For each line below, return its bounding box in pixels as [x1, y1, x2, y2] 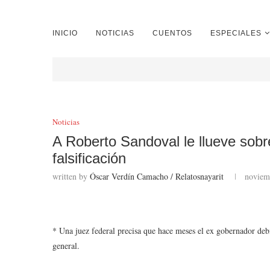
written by [52, 171, 90, 182]
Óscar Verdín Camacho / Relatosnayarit [90, 171, 224, 182]
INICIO [52, 29, 78, 37]
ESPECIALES [210, 29, 262, 37]
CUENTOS [152, 29, 192, 37]
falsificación [52, 150, 126, 166]
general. [52, 240, 80, 251]
